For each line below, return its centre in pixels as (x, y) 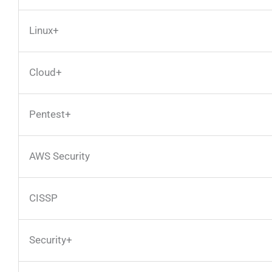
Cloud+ (46, 72)
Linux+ (44, 30)
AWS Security (59, 156)
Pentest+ (50, 114)
